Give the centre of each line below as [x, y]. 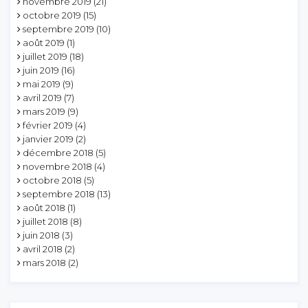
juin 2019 [41, 70]
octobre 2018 [52, 180]
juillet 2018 [45, 221]
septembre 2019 [58, 29]
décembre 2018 [58, 152]
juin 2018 [41, 235]
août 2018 [44, 207]
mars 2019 [44, 111]
